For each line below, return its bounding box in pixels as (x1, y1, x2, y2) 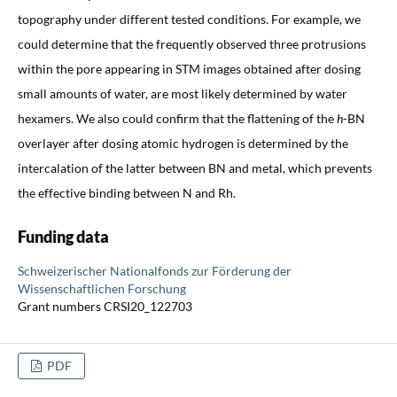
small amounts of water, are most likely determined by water (17, 85, 347, 101)
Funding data (17, 226, 109, 246)
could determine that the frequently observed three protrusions (17, 35, 366, 51)
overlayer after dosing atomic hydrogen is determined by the (17, 135, 348, 151)
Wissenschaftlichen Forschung (17, 280, 186, 296)
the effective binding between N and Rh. (17, 184, 236, 200)
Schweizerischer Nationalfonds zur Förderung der (17, 262, 292, 278)
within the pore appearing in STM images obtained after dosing (17, 60, 361, 76)
